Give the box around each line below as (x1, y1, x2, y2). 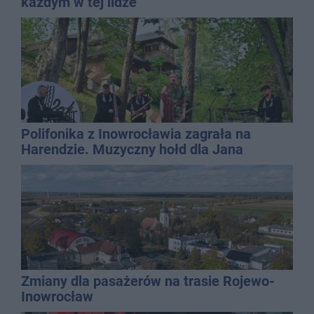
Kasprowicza (21, 156, 101, 173)
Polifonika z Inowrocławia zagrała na (21, 125, 251, 142)
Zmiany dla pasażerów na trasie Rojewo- (21, 272, 275, 289)
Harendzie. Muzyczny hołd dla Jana (21, 140, 243, 158)
